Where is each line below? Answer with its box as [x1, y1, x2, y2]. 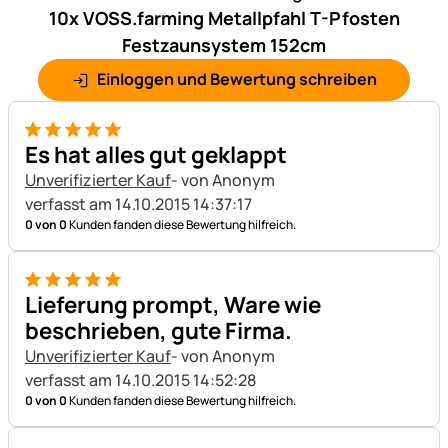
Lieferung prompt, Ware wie [25, 288, 321, 320]
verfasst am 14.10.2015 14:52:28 [25, 368, 256, 391]
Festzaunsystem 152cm [122, 32, 326, 57]
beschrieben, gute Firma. [25, 314, 292, 346]
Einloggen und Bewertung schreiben [94, 67, 378, 90]
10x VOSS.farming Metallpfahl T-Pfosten [48, 5, 400, 30]
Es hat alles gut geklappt [25, 138, 287, 170]
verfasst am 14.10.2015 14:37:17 [25, 192, 252, 215]
